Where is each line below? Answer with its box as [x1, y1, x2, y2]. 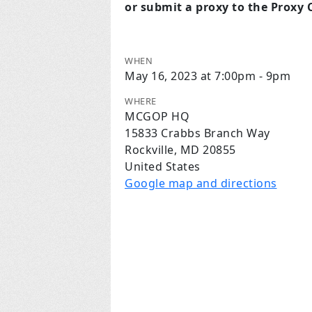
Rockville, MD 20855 [125, 142, 236, 157]
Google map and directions [125, 175, 277, 191]
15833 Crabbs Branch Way [125, 125, 270, 141]
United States [125, 159, 201, 174]
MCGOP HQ [125, 109, 189, 124]
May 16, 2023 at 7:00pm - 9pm [125, 68, 290, 84]
